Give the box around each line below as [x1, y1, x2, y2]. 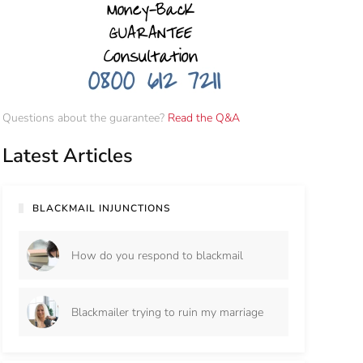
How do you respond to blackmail [70, 247, 243, 263]
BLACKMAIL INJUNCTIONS [32, 202, 171, 215]
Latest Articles [2, 143, 133, 169]
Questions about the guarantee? [2, 110, 168, 126]
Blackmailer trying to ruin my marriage [70, 304, 263, 320]
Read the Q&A [167, 110, 240, 126]
